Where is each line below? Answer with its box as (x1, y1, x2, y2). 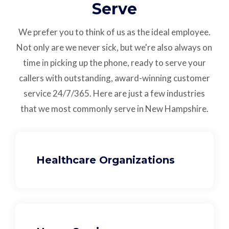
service (24, 88, 52, 99)
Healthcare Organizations (36, 154, 175, 167)
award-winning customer (114, 73, 210, 84)
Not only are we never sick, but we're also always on (16, 42, 213, 53)
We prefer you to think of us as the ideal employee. (18, 27, 211, 38)
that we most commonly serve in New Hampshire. (20, 103, 209, 114)
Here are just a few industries (93, 88, 205, 99)
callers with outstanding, (18, 73, 114, 84)
